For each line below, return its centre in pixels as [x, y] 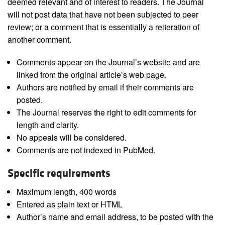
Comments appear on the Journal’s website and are [108, 62]
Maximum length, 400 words [66, 192]
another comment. [39, 40]
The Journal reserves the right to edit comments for [106, 113]
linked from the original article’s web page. [91, 75]
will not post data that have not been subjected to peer [103, 15]
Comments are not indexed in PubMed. [86, 150]
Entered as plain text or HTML [69, 204]
